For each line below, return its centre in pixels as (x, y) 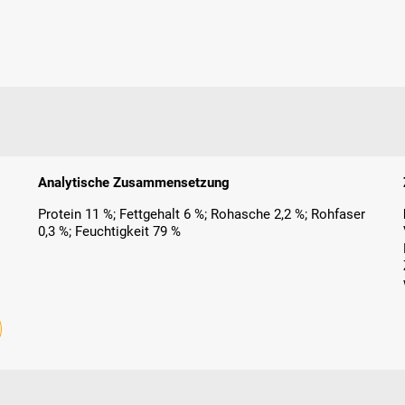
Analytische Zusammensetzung (134, 183)
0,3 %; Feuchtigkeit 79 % (110, 232)
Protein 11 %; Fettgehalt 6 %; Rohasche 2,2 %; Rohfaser (202, 215)
